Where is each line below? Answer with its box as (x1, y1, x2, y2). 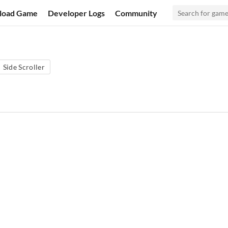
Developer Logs (48, 8, 105, 18)
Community (115, 8, 158, 18)
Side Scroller (3, 63, 45, 71)
